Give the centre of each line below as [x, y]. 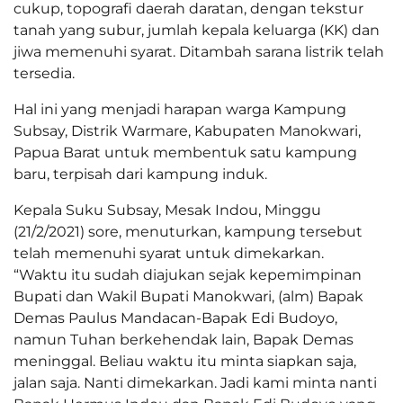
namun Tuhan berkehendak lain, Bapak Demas [184, 340]
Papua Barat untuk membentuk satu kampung [185, 153]
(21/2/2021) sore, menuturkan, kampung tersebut [188, 232]
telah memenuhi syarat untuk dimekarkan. [169, 254]
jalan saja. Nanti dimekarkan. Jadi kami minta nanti [195, 383]
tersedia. [44, 74]
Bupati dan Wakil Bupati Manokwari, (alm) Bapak [188, 297]
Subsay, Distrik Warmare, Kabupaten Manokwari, [187, 131]
